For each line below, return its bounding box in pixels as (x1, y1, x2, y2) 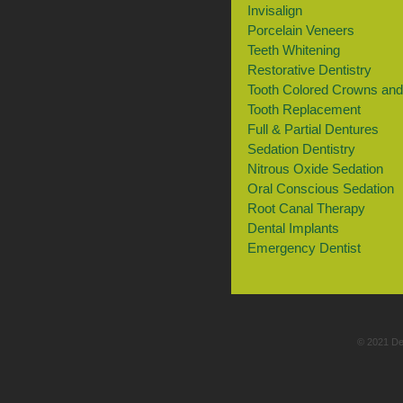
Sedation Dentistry (246, 141, 355, 157)
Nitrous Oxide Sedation (246, 161, 383, 177)
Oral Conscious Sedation (246, 181, 394, 197)
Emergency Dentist (246, 240, 361, 256)
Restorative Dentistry (246, 62, 372, 78)
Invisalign (246, 3, 302, 19)
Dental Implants (246, 220, 339, 237)
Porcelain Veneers (246, 22, 354, 39)
